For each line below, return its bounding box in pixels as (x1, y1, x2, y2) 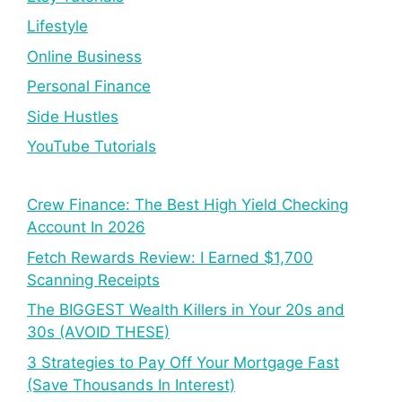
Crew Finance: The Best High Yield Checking (27, 196, 348, 214)
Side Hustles (27, 107, 118, 126)
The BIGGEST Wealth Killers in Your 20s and (27, 301, 345, 319)
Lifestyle (27, 17, 88, 36)
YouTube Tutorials (27, 137, 156, 156)
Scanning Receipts (27, 270, 160, 289)
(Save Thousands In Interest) (27, 375, 235, 394)
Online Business (27, 47, 142, 66)
